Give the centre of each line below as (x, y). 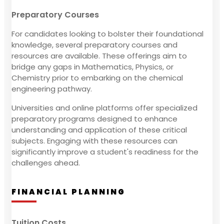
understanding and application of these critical (99, 129)
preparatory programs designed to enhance (94, 118)
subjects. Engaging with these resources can (94, 140)
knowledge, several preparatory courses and (94, 44)
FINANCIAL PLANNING (68, 191)
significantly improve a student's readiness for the (105, 151)
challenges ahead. (46, 162)
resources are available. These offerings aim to (99, 55)
